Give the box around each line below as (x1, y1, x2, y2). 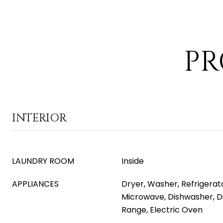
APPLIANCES (12, 178, 59, 190)
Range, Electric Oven (121, 204, 203, 216)
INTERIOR (12, 111, 67, 125)
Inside (121, 155, 144, 167)
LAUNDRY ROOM (12, 155, 74, 167)
